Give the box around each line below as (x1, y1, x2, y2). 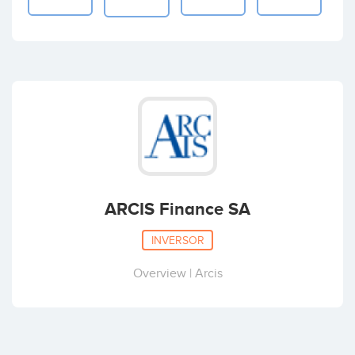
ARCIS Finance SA (105, 199, 250, 219)
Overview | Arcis (132, 266, 223, 281)
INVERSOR (151, 234, 204, 246)
